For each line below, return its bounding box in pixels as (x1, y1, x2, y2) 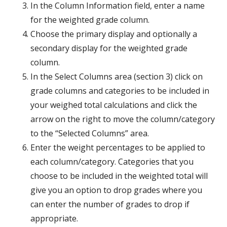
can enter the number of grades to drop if (30, 199, 190, 210)
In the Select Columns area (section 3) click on (30, 71, 203, 82)
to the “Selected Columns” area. (30, 128, 149, 139)
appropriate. (30, 213, 78, 224)
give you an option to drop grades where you (30, 184, 202, 196)
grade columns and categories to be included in (30, 85, 209, 96)
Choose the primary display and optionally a (30, 28, 197, 40)
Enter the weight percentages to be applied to (30, 142, 205, 153)
